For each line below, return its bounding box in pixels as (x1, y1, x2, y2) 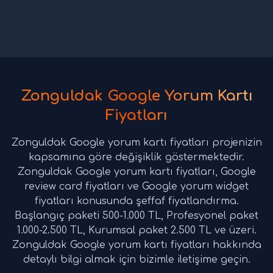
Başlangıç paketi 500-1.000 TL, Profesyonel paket (15, 210, 258, 222)
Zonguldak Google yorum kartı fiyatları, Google (17, 166, 256, 178)
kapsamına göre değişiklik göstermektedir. (29, 152, 244, 163)
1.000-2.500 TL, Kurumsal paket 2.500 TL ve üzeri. (16, 225, 257, 236)
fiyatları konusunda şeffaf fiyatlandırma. (34, 196, 239, 207)
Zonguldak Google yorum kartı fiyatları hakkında (12, 239, 261, 251)
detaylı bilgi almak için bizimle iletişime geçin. (23, 254, 250, 266)
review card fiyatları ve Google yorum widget (24, 181, 249, 193)
